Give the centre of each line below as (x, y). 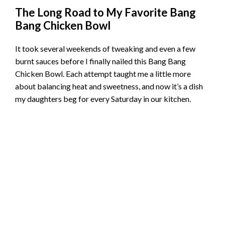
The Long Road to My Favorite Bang (105, 13)
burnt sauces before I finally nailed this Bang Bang (100, 61)
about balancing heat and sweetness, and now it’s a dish (109, 86)
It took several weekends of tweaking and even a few (105, 49)
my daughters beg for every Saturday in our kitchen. (103, 99)
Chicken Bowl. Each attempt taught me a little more (103, 74)
